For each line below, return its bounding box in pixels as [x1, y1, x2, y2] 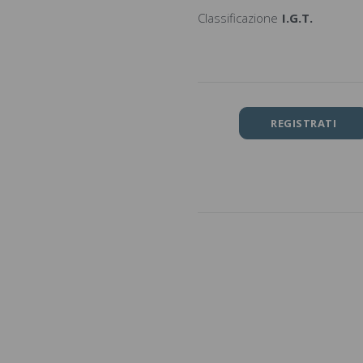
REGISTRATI [271, 115, 337, 130]
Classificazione [198, 10, 278, 26]
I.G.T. [282, 10, 313, 26]
